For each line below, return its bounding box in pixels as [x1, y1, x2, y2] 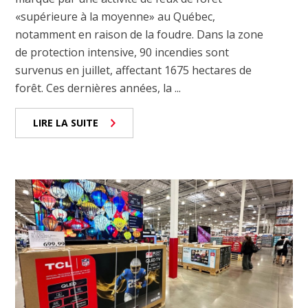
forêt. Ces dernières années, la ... [15, 80, 181, 96]
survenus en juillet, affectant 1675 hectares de [15, 62, 252, 78]
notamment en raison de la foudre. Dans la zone [15, 26, 264, 42]
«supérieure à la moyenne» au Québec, [15, 8, 216, 24]
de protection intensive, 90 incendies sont [15, 44, 230, 60]
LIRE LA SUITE [33, 115, 99, 129]
